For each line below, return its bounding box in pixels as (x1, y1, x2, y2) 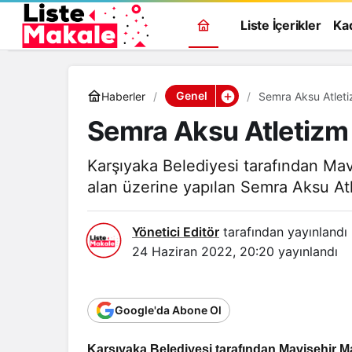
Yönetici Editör (132, 224, 219, 240)
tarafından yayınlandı (219, 224, 347, 240)
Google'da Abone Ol (115, 303, 222, 317)
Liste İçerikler (240, 17, 321, 33)
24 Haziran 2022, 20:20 (132, 244, 274, 259)
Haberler (101, 89, 145, 103)
